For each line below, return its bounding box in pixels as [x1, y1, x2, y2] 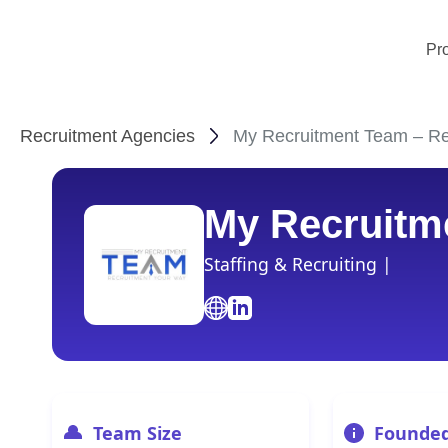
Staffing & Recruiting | [204, 252, 392, 276]
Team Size [93, 421, 182, 445]
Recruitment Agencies [20, 126, 195, 146]
